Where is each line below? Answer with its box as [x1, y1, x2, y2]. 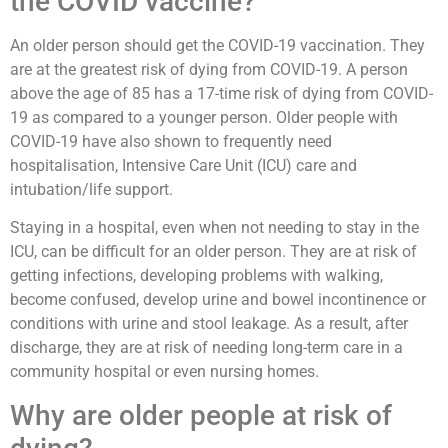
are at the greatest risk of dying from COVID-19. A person [10, 60, 408, 80]
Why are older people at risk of [10, 398, 392, 432]
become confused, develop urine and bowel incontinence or [10, 290, 426, 310]
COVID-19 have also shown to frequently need [10, 132, 332, 152]
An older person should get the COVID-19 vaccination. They [10, 36, 425, 56]
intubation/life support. [10, 180, 173, 200]
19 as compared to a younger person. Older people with [10, 108, 398, 128]
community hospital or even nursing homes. [10, 362, 319, 382]
